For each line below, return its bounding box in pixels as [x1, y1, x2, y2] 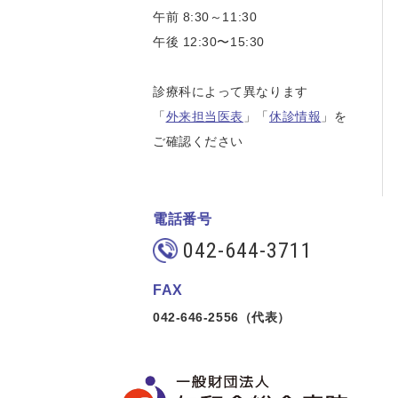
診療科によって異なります [153, 84, 308, 99]
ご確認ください [153, 134, 243, 148]
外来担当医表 [165, 109, 243, 123]
